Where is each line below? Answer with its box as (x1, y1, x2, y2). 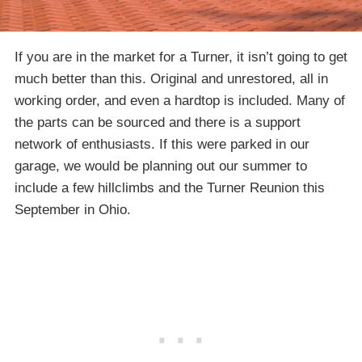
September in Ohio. (15, 201, 131, 217)
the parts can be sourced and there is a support (15, 114, 301, 130)
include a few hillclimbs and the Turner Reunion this (15, 179, 325, 196)
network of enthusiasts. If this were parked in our (15, 136, 309, 152)
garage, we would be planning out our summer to (15, 158, 307, 174)
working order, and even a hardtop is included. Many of (15, 92, 345, 108)
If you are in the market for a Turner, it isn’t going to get (15, 48, 347, 65)
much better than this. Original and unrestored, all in (15, 70, 328, 86)
